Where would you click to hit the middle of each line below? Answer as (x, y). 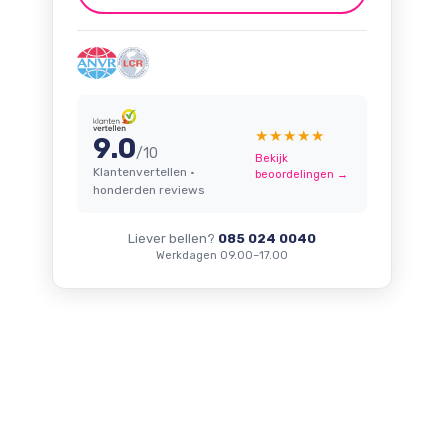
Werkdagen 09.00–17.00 (222, 255)
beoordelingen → (301, 174)
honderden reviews (149, 190)
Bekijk (271, 158)
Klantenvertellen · (144, 172)
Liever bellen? (173, 238)
